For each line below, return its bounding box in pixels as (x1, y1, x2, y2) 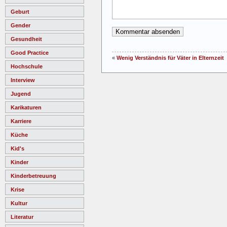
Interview (11, 77, 35, 83)
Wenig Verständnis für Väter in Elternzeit (117, 55, 224, 61)
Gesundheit (11, 35, 42, 42)
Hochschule (11, 63, 43, 69)
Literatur (11, 213, 33, 220)
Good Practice (11, 49, 49, 56)
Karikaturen (11, 104, 42, 110)
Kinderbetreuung (11, 172, 56, 179)
